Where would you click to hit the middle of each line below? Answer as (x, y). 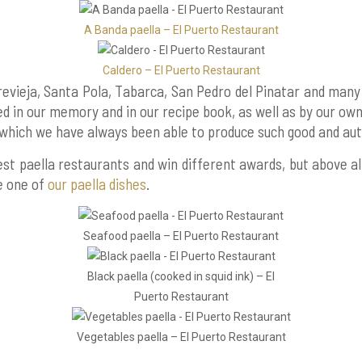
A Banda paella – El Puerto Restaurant (181, 30)
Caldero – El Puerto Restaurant (181, 70)
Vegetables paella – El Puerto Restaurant (181, 337)
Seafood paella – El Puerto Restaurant (181, 236)
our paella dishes (97, 184)
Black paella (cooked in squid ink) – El (181, 276)
